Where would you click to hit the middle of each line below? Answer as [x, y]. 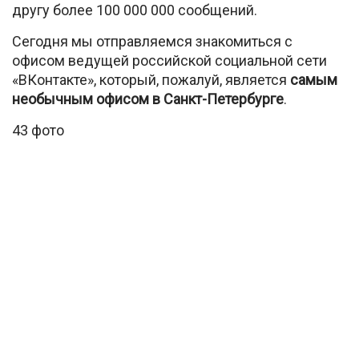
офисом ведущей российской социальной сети [169, 61]
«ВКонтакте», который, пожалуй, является [149, 80]
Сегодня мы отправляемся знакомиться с [152, 41]
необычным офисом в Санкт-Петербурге [148, 99]
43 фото [38, 130]
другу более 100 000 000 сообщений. [135, 10]
